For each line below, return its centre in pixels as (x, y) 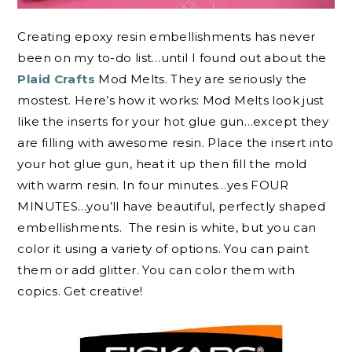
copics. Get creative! (80, 291)
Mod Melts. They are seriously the (203, 79)
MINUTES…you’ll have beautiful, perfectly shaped (172, 207)
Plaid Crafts (58, 79)
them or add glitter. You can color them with (156, 270)
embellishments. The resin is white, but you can (167, 228)
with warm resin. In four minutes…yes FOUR (153, 185)
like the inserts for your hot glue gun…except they (173, 122)
